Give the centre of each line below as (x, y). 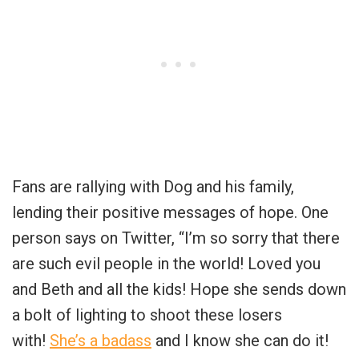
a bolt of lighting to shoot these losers (147, 315)
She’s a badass (101, 340)
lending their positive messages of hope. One (170, 212)
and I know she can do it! (240, 340)
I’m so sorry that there (262, 238)
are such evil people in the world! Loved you (166, 263)
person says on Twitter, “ (98, 238)
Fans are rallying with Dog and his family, (153, 186)
